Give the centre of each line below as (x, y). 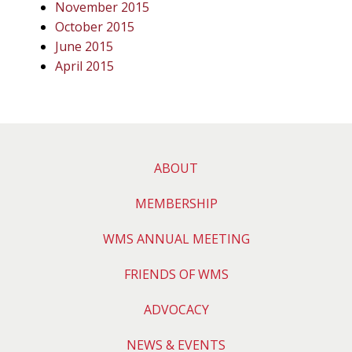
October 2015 (95, 26)
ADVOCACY (176, 309)
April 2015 (84, 66)
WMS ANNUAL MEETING (176, 238)
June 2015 (84, 46)
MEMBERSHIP (176, 203)
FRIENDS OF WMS (176, 274)
